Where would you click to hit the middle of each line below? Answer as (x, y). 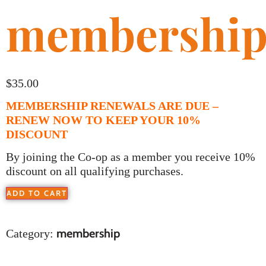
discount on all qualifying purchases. (95, 171)
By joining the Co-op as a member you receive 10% (131, 157)
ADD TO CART (37, 193)
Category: (31, 233)
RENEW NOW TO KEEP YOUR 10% (103, 120)
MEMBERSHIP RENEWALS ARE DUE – (112, 105)
